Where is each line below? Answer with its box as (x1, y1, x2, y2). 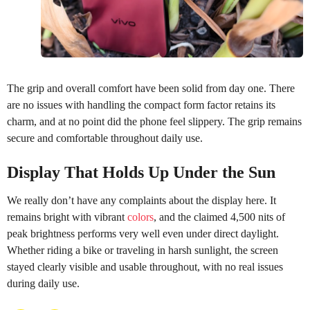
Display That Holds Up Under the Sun (7, 162, 275, 181)
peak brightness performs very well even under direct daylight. (7, 228, 279, 240)
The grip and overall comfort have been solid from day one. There (7, 82, 295, 94)
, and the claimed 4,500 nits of (154, 211, 285, 224)
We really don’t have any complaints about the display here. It (7, 194, 276, 207)
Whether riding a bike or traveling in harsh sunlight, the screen (7, 244, 278, 257)
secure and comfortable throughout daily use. (7, 131, 203, 144)
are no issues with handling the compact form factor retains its (7, 98, 275, 111)
